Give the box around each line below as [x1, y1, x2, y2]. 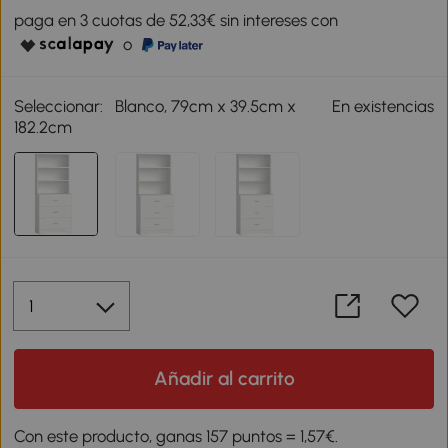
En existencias [331, 95, 434, 116]
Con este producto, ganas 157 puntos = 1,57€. [14, 425, 339, 446]
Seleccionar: [14, 95, 104, 116]
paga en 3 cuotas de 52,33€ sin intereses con [14, 9, 339, 30]
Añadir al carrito [153, 366, 295, 390]
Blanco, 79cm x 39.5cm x [115, 95, 297, 116]
